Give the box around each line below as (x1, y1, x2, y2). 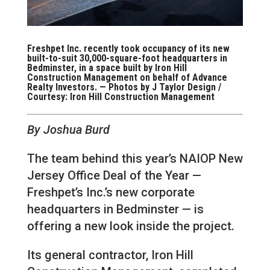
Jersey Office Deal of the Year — (27, 168, 201, 183)
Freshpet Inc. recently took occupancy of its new (27, 43, 230, 55)
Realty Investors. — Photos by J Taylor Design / (27, 81, 221, 93)
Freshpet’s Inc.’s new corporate (27, 185, 195, 200)
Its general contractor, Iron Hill (27, 248, 193, 263)
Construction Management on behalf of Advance (27, 72, 227, 84)
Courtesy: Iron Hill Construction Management (27, 91, 215, 103)
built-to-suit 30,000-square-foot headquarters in (27, 52, 227, 64)
